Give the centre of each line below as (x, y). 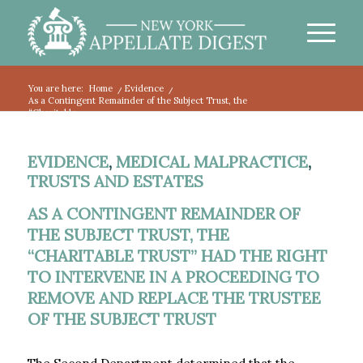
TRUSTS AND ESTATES (115, 181)
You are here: (56, 88)
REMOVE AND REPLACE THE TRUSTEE (174, 298)
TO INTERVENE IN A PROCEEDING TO (173, 277)
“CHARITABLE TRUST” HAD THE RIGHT (177, 256)
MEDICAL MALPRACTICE (211, 162)
